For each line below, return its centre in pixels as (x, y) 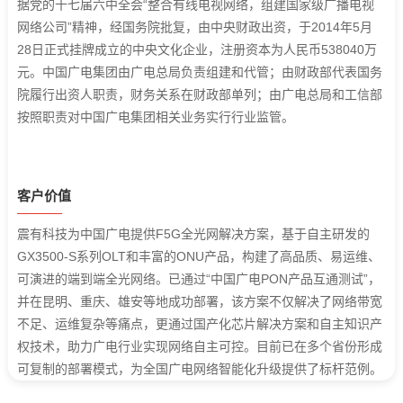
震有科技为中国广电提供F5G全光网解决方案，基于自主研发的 (193, 233)
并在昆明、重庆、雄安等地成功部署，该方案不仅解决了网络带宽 (199, 301)
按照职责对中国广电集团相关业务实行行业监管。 (155, 116)
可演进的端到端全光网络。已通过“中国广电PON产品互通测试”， (198, 278)
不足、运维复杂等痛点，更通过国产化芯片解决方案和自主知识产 (199, 323)
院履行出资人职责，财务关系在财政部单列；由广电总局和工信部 (199, 94)
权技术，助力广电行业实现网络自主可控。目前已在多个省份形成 (199, 346)
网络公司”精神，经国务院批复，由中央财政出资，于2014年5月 (194, 27)
